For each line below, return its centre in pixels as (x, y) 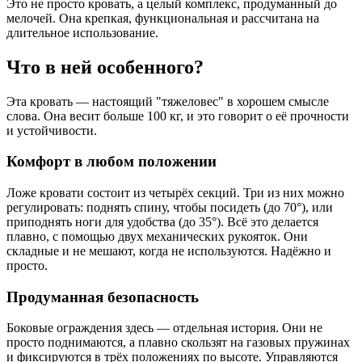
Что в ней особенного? (105, 67)
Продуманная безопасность (103, 297)
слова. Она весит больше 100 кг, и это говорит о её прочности (178, 116)
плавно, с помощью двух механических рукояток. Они (157, 236)
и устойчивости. (52, 130)
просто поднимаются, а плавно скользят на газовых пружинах (178, 343)
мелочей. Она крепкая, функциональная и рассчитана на (163, 18)
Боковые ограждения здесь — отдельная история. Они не (164, 328)
